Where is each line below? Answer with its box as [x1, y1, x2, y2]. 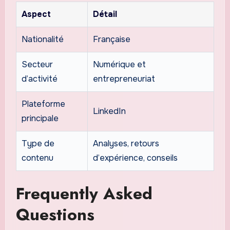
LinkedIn [92, 106, 126, 117]
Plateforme [21, 99, 65, 110]
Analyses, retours [92, 138, 159, 149]
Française [92, 34, 130, 45]
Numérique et [92, 59, 146, 70]
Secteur [21, 59, 53, 70]
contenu [21, 152, 53, 164]
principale [21, 113, 59, 124]
